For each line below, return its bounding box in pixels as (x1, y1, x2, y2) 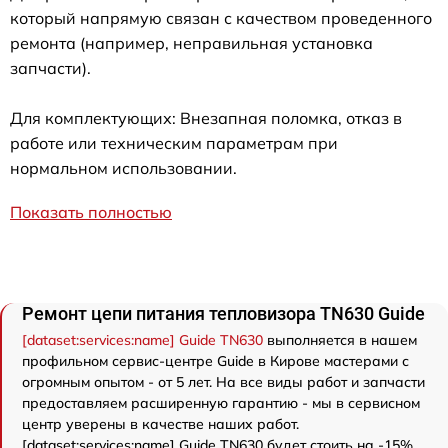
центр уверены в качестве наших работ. (22, 414, 299, 433)
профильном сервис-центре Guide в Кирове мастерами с (22, 351, 409, 370)
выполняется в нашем (263, 330, 417, 349)
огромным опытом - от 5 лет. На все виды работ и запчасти (22, 372, 425, 391)
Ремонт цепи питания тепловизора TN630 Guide (22, 302, 425, 324)
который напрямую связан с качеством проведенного (10, 7, 432, 28)
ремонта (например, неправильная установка (10, 32, 373, 53)
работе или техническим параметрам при (10, 132, 338, 153)
